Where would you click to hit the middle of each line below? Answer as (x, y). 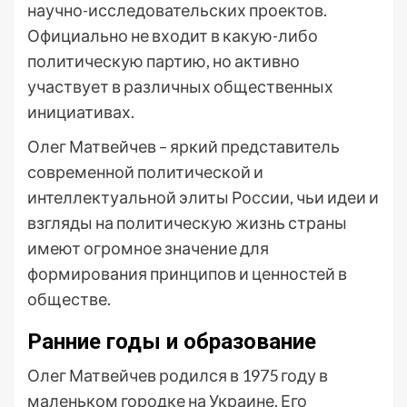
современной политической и (145, 172)
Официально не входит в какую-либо (173, 35)
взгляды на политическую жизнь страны (187, 223)
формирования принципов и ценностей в (187, 273)
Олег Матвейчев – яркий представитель (184, 146)
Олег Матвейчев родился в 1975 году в (178, 375)
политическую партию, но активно (164, 61)
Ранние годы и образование (172, 342)
